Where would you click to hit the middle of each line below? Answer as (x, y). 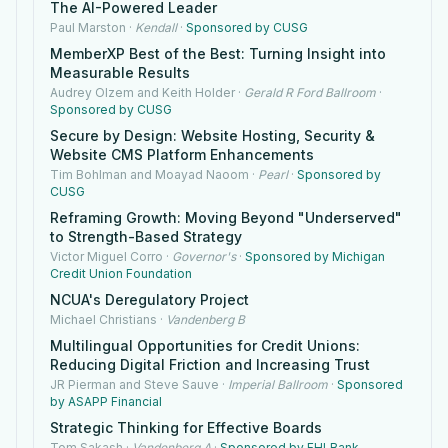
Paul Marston (88, 27)
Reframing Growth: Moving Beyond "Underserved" (226, 217)
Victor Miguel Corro (106, 256)
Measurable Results (120, 72)
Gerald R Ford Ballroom (310, 92)
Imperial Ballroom (278, 384)
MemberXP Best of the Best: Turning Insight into (218, 53)
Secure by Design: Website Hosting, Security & (212, 135)
